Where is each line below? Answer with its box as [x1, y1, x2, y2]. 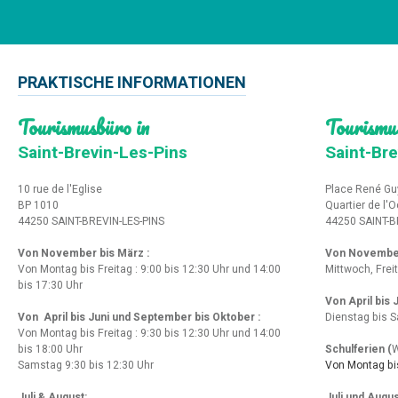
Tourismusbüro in [18, 111, 149, 144]
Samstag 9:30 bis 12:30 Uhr [18, 357, 154, 374]
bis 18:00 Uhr [18, 341, 83, 358]
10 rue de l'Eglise [18, 181, 102, 198]
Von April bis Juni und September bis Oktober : [18, 309, 263, 326]
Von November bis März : [18, 245, 152, 262]
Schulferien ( [325, 341, 392, 358]
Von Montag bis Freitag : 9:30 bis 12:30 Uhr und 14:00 [18, 325, 281, 342]
